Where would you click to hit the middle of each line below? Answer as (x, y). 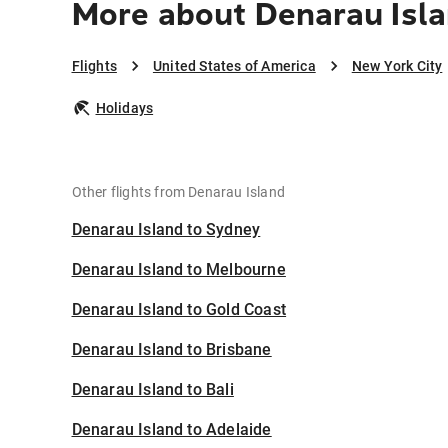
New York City (397, 66)
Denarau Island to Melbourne (178, 270)
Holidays (124, 108)
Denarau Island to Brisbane (171, 350)
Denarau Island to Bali (152, 390)
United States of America (234, 66)
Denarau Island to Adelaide (171, 430)
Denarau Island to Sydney (166, 230)
